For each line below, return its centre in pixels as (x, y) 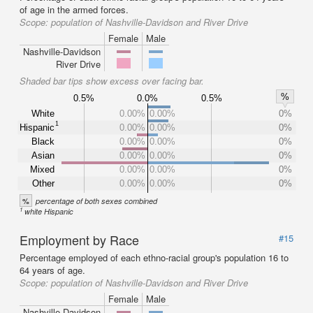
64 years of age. (52, 270)
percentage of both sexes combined (96, 201)
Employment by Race (79, 240)
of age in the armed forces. (74, 9)
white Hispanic (49, 211)
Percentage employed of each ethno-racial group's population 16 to (154, 257)
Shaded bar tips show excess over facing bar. (112, 81)
